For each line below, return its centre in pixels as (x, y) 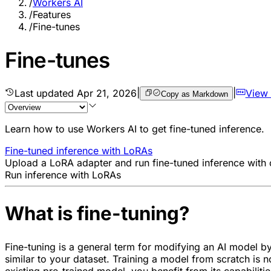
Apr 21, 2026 (107, 93)
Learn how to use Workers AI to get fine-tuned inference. (135, 129)
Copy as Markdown (194, 94)
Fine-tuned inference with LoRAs (79, 150)
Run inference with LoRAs (63, 175)
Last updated (46, 93)
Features (52, 15)
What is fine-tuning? (97, 214)
